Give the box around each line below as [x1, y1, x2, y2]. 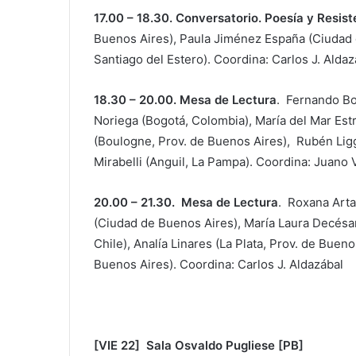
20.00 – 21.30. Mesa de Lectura [94, 194, 278, 210]
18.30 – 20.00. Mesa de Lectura [94, 91, 277, 107]
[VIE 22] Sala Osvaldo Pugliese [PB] [94, 337, 304, 353]
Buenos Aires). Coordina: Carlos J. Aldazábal [94, 256, 343, 272]
